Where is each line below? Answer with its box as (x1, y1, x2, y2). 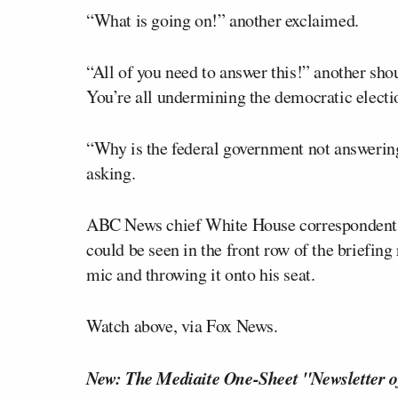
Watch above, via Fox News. (86, 313, 278, 338)
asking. (86, 160, 136, 185)
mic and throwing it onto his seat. (86, 261, 315, 286)
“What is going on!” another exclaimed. (86, 7, 359, 32)
